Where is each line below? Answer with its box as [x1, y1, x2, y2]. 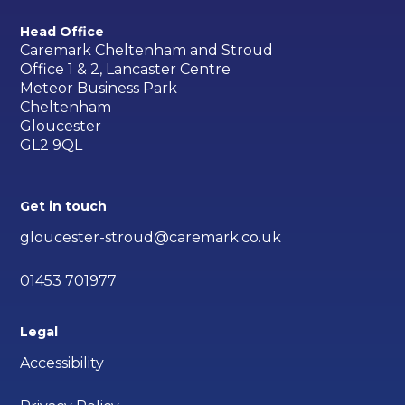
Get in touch [20, 197, 108, 214]
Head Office [20, 23, 105, 40]
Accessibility [20, 353, 105, 372]
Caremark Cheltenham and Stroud [20, 41, 274, 59]
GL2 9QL [20, 136, 83, 154]
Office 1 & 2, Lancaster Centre [20, 60, 231, 78]
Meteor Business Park [20, 79, 178, 97]
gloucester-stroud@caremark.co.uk [20, 228, 282, 246]
